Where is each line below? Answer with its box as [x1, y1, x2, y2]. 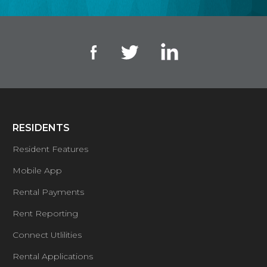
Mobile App [13, 165, 63, 176]
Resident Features [13, 144, 89, 155]
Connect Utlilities [13, 229, 82, 241]
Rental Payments [13, 187, 85, 198]
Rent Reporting [13, 208, 79, 219]
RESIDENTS [13, 122, 70, 134]
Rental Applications [13, 251, 94, 262]
